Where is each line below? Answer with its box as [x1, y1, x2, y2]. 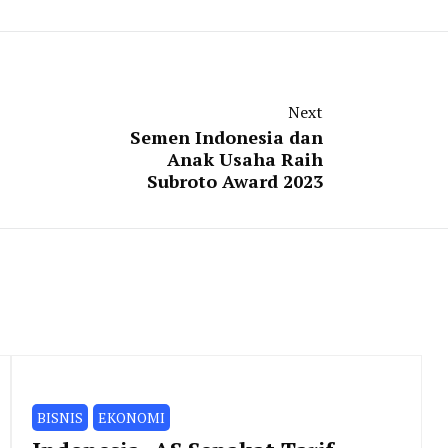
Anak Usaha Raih [167, 146, 323, 171]
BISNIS [36, 407, 83, 427]
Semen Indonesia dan [130, 124, 323, 149]
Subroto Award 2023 [147, 168, 323, 193]
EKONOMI [97, 407, 165, 427]
